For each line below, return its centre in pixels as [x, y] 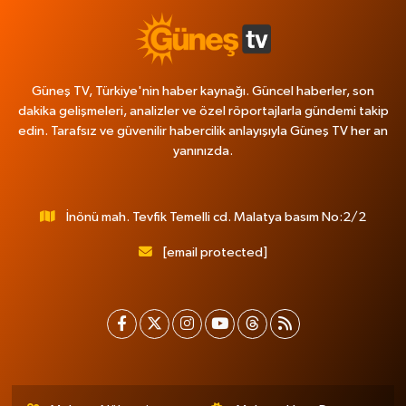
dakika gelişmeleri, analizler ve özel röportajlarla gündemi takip [203, 111]
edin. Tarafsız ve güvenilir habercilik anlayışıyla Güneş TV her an [203, 131]
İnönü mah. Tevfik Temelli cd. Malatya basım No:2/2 [216, 217]
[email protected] [215, 253]
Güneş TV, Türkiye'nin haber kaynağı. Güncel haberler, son [203, 92]
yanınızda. [203, 151]
